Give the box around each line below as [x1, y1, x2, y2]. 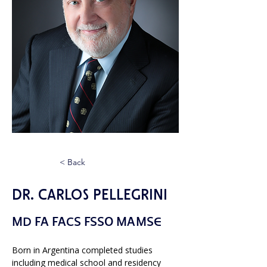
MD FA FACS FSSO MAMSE [12, 216, 162, 229]
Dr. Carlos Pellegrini [12, 188, 167, 203]
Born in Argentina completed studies [12, 244, 155, 256]
